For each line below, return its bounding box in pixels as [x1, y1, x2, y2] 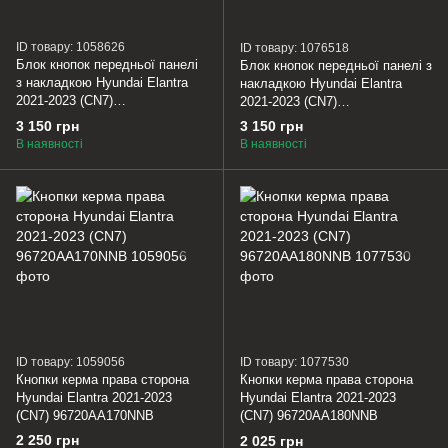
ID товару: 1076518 [240, 40, 349, 55]
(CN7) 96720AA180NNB [240, 408, 378, 424]
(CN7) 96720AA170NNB [16, 407, 154, 423]
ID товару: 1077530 [240, 355, 349, 370]
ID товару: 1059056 [16, 354, 125, 369]
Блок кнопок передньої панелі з [240, 57, 432, 73]
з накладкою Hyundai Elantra [16, 74, 188, 90]
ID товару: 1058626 [16, 39, 125, 54]
